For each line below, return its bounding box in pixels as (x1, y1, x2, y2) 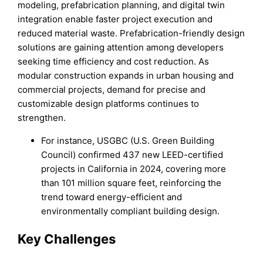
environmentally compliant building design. (41, 205, 220, 217)
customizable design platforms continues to (18, 97, 200, 109)
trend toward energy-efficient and (41, 191, 183, 203)
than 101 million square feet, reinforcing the (41, 177, 222, 188)
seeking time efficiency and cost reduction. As (18, 55, 210, 67)
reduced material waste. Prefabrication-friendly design (18, 27, 245, 39)
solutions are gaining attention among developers (18, 41, 224, 53)
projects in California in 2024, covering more (41, 163, 227, 174)
